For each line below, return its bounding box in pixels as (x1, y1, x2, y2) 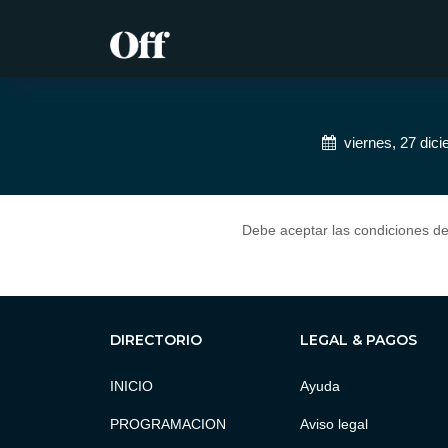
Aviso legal (299, 416, 368, 432)
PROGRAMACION (109, 416, 226, 432)
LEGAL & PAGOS (299, 331, 417, 349)
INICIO (109, 378, 153, 394)
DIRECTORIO (109, 331, 202, 349)
